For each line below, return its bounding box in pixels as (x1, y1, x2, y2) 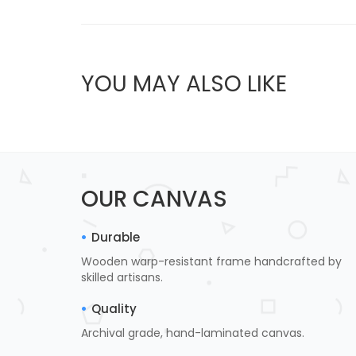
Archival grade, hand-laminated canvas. (81, 324, 304, 341)
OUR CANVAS (81, 183, 227, 215)
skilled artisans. (81, 269, 163, 285)
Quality (91, 300, 137, 317)
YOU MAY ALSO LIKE (81, 68, 287, 99)
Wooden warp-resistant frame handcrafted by (81, 253, 342, 269)
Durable (91, 228, 140, 246)
